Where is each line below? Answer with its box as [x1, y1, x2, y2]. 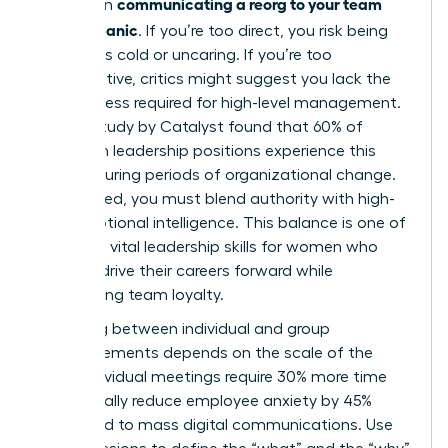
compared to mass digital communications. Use [37, 416, 393, 433]
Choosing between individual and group [37, 320, 330, 337]
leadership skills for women [144, 238, 342, 255]
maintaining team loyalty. [37, 286, 224, 303]
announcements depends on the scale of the [37, 344, 373, 361]
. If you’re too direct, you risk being [138, 22, 388, 39]
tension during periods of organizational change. [37, 166, 396, 183]
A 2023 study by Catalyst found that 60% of [37, 118, 363, 135]
